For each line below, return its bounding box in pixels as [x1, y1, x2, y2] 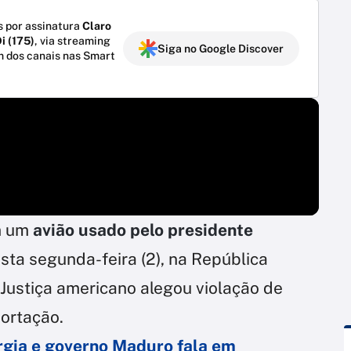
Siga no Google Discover [157, 42, 284, 55]
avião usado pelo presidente [33, 219, 253, 240]
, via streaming [34, 34, 110, 47]
